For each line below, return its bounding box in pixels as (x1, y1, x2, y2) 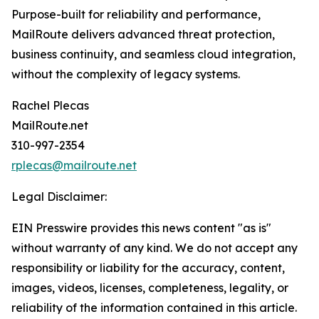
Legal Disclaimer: (11, 189, 107, 204)
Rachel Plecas (11, 98, 89, 113)
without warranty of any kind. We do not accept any (11, 241, 298, 256)
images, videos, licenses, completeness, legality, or (11, 281, 288, 296)
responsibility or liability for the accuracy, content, (11, 261, 285, 276)
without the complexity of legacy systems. (11, 67, 240, 82)
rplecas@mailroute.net (11, 158, 137, 173)
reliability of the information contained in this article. (11, 300, 297, 315)
